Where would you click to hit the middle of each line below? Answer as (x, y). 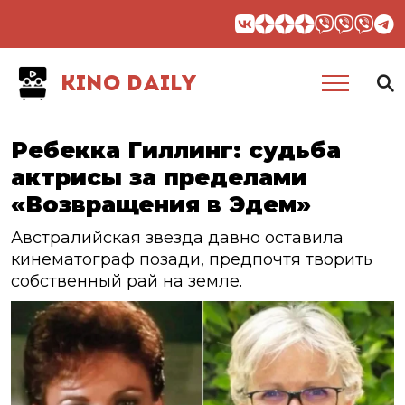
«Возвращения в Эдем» (161, 204)
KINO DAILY (126, 85)
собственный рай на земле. (127, 281)
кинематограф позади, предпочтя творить (192, 259)
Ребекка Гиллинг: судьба (176, 150)
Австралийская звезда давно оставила (177, 238)
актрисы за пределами (159, 177)
